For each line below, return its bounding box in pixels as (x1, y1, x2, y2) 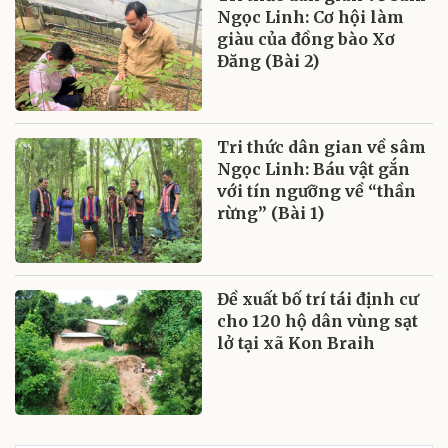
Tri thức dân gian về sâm (217, 136, 427, 157)
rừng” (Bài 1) (217, 202, 325, 223)
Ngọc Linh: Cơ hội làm (217, 7, 405, 28)
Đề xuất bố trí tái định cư (217, 288, 419, 309)
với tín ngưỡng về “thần (217, 180, 417, 201)
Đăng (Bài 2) (217, 51, 320, 72)
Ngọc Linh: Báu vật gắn (217, 158, 411, 179)
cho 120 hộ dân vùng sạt (217, 310, 419, 331)
